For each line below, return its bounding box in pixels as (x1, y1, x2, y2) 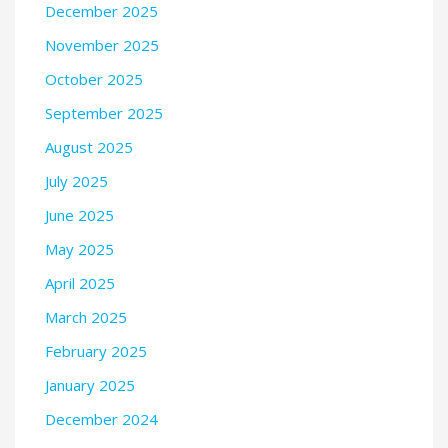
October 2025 (45, 68, 143, 89)
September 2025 (45, 102, 163, 123)
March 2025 (45, 306, 127, 327)
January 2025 (45, 374, 135, 395)
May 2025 (45, 238, 114, 259)
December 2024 (45, 408, 158, 429)
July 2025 (45, 170, 108, 191)
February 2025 (45, 340, 147, 361)
